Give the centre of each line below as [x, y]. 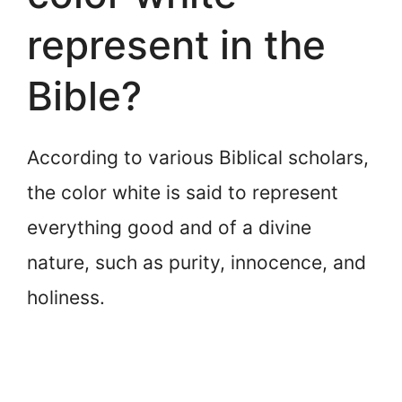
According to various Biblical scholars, [198, 157]
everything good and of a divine [169, 227]
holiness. [66, 297]
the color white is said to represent [183, 192]
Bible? [84, 96]
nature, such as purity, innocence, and [197, 262]
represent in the [176, 44]
